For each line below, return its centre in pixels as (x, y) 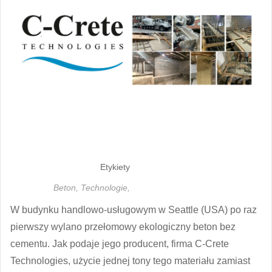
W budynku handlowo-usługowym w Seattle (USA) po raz (134, 209)
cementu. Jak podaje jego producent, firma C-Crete (120, 243)
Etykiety (115, 167)
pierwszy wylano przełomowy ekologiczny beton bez (123, 226)
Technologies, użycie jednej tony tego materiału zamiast (130, 260)
